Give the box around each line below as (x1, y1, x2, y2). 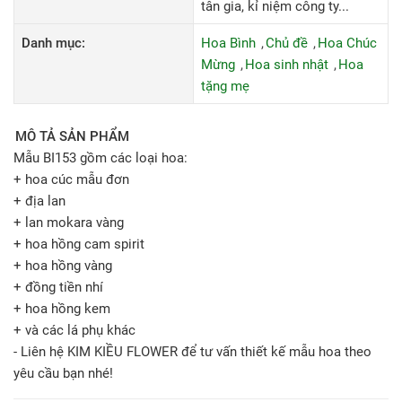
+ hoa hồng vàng (13, 258, 112, 274)
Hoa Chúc (318, 35, 377, 51)
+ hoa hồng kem (13, 301, 110, 317)
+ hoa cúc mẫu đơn (13, 171, 129, 188)
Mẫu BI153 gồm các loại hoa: (13, 150, 188, 166)
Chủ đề (266, 35, 308, 51)
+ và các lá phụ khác (13, 322, 135, 338)
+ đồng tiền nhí (13, 279, 103, 295)
